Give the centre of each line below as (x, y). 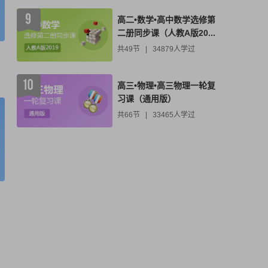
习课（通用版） (147, 98)
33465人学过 (174, 115)
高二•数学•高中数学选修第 (166, 19)
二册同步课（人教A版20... (166, 33)
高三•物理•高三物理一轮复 (166, 85)
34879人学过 (174, 49)
